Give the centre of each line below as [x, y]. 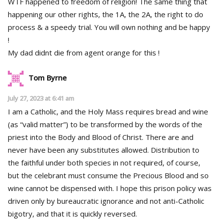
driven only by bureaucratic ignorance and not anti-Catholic [106, 201]
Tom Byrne [48, 78]
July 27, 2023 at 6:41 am [41, 98]
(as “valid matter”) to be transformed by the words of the [105, 124]
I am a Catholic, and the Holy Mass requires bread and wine [108, 112]
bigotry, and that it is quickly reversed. [72, 214]
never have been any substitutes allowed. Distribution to [79, 150]
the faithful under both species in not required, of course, [104, 163]
